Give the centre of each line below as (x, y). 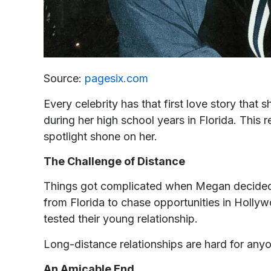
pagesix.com (116, 79)
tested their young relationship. (121, 219)
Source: (64, 79)
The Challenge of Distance (114, 161)
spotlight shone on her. (100, 136)
